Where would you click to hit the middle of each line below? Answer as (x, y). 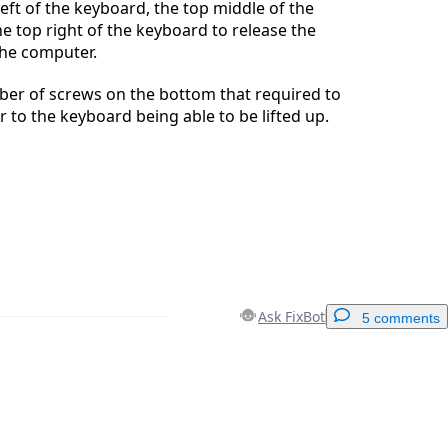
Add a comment (362, 387)
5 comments (401, 318)
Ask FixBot (291, 317)
